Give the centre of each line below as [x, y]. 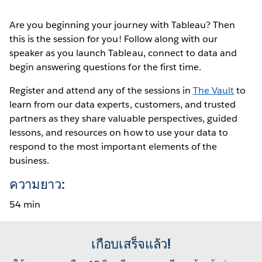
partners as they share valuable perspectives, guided [123, 118]
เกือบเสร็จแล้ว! [131, 244]
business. [30, 160]
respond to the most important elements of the [113, 146]
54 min [25, 204]
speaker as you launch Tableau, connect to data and [123, 53]
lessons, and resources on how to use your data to [119, 132]
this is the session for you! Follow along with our [113, 39]
